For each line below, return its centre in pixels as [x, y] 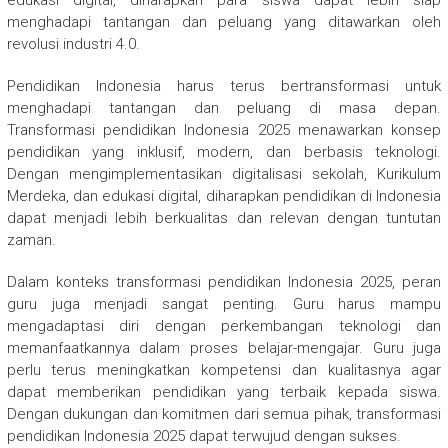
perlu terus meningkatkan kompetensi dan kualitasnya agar [224, 370]
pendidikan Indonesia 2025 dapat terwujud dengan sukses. [203, 436]
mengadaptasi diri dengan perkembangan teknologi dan [224, 326]
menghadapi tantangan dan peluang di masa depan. [224, 108]
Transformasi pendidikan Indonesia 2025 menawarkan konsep [224, 130]
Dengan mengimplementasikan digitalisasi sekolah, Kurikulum [224, 174]
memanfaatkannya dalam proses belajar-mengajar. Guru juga [224, 348]
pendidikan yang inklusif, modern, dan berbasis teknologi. [224, 152]
